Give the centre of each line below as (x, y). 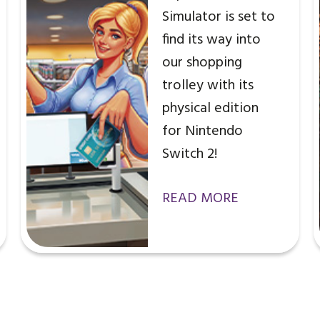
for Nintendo (203, 132)
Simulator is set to (219, 17)
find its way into (212, 40)
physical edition (211, 109)
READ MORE (201, 199)
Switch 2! (190, 155)
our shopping (202, 63)
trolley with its (208, 86)
